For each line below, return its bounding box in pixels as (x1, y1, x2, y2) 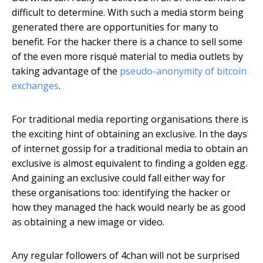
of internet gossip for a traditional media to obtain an (12, 142, 248, 156)
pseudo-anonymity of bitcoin (120, 65, 247, 78)
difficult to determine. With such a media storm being (12, 6, 244, 19)
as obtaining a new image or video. (12, 215, 164, 229)
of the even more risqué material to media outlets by (12, 50, 243, 63)
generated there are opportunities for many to (12, 21, 218, 34)
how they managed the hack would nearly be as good (12, 201, 245, 214)
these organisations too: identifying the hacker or (12, 186, 231, 200)
